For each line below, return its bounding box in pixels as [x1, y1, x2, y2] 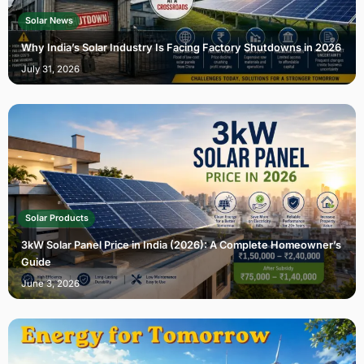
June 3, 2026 [21, 277, 80, 289]
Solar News [24, 15, 73, 26]
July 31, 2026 [21, 63, 80, 75]
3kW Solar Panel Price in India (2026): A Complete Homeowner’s [21, 238, 341, 251]
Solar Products [24, 213, 89, 223]
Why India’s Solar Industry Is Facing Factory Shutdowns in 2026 [21, 41, 341, 54]
